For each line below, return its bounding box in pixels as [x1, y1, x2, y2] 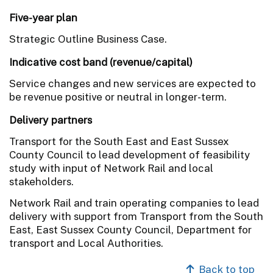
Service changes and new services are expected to [9, 77, 256, 90]
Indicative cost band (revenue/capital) [9, 55, 193, 68]
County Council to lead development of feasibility [9, 148, 250, 161]
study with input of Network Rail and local [9, 161, 213, 174]
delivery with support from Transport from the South [9, 210, 263, 222]
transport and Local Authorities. [9, 236, 163, 249]
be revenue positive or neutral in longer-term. [9, 90, 227, 103]
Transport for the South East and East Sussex [9, 135, 229, 147]
